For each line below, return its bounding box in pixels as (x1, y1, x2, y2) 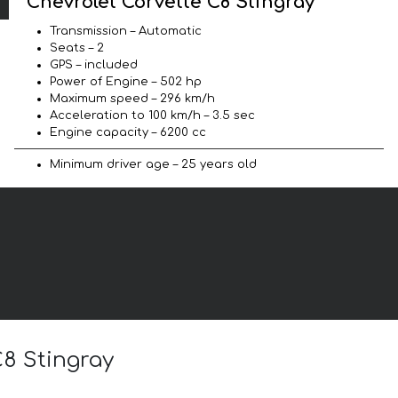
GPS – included (50, 58, 138, 71)
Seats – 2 (50, 41, 104, 54)
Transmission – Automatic (50, 24, 202, 37)
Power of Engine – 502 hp (50, 75, 202, 88)
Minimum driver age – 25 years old (50, 157, 257, 171)
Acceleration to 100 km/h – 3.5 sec (50, 108, 255, 122)
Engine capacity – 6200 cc (50, 125, 206, 139)
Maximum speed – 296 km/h (50, 92, 215, 105)
